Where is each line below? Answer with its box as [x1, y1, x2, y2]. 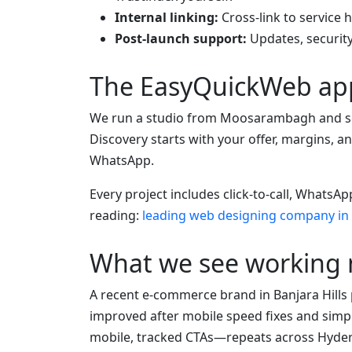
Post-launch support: [115, 30, 247, 48]
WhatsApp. [90, 152, 154, 170]
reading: [90, 207, 142, 225]
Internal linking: [115, 9, 218, 27]
